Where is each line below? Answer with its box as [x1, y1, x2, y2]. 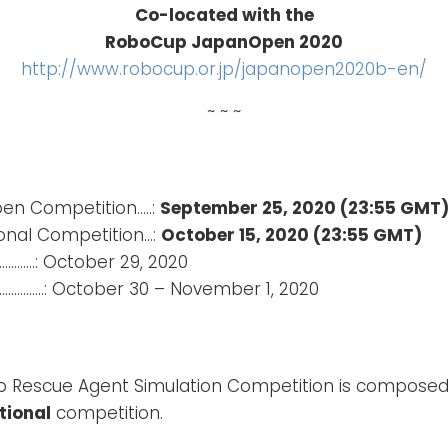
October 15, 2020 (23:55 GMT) [161, 222, 422, 247]
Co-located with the [134, 2, 314, 27]
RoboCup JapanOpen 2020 [105, 29, 343, 54]
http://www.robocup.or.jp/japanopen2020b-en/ [21, 56, 427, 81]
